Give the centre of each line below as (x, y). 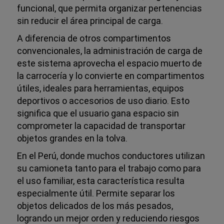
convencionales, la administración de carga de (110, 50)
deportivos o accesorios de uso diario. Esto (103, 100)
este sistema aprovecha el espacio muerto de (110, 63)
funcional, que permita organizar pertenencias (110, 8)
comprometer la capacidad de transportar (101, 125)
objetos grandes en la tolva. (72, 138)
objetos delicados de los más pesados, (95, 205)
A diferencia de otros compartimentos (94, 38)
